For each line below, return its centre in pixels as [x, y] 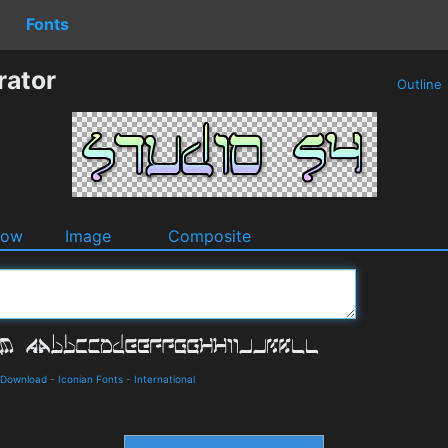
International [164, 378]
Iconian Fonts [90, 378]
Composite [209, 235]
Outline [419, 84]
